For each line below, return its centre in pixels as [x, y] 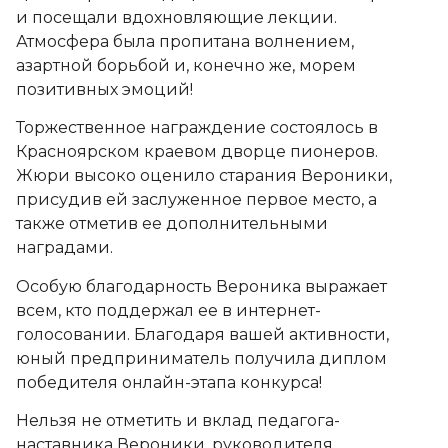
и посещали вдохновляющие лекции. [176, 17]
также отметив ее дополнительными [172, 224]
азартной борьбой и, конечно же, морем [186, 65]
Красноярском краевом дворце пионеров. [197, 152]
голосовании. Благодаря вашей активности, [202, 334]
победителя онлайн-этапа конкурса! [169, 382]
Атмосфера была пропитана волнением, [185, 41]
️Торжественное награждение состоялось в [197, 128]
